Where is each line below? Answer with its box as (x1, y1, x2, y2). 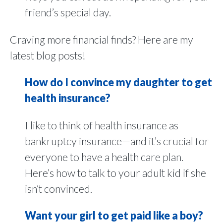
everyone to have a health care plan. (25, 150, 183, 164)
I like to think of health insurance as (25, 118, 178, 132)
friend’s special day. (25, 6, 111, 19)
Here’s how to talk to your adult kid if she (25, 166, 206, 179)
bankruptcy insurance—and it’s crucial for (25, 134, 209, 148)
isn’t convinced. (25, 182, 92, 195)
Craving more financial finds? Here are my (10, 33, 193, 46)
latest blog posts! (10, 49, 86, 62)
